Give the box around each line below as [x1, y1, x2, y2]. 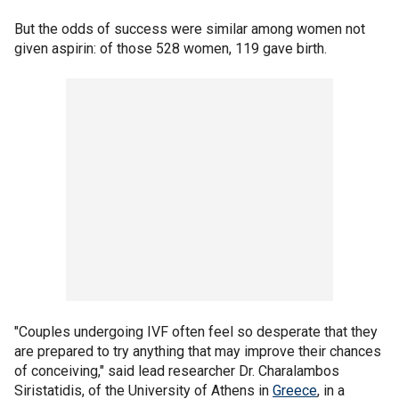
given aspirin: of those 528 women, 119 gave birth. [14, 39, 327, 57]
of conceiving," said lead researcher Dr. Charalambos [14, 362, 339, 379]
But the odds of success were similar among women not [14, 20, 365, 37]
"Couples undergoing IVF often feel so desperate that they [14, 322, 378, 340]
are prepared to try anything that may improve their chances [14, 342, 381, 360]
